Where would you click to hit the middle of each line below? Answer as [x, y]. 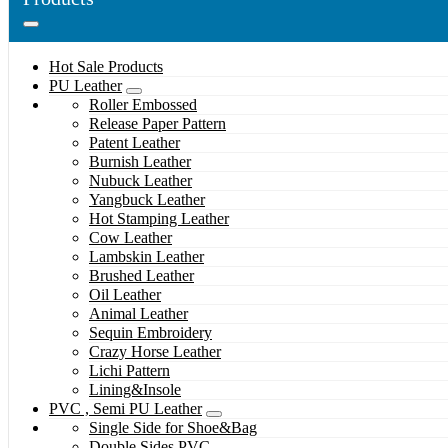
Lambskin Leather [146, 257]
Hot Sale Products [106, 67]
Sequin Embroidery [150, 333]
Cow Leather [130, 238]
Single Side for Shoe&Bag [173, 428]
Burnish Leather [140, 162]
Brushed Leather [141, 276]
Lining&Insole [135, 390]
